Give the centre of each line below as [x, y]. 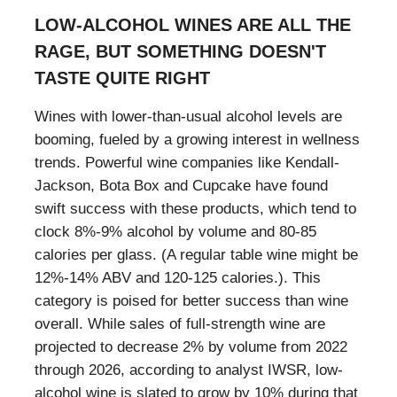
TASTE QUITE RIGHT [122, 78]
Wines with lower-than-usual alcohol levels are [188, 116]
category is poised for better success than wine [191, 300]
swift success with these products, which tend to [195, 208]
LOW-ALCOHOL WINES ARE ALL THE [193, 24]
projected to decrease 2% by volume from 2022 [191, 346]
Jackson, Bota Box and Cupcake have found [181, 185]
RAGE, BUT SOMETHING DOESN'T [180, 51]
